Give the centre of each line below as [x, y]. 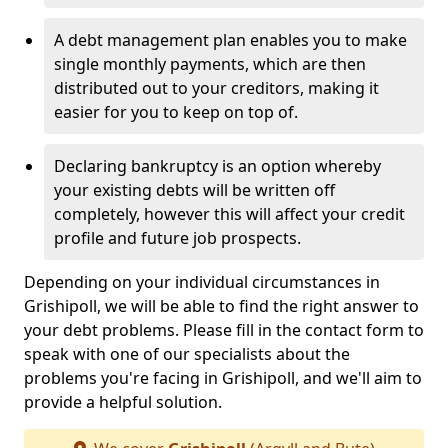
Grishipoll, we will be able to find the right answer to [221, 306]
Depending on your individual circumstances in [202, 282]
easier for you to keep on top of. [176, 112]
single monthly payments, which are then [210, 64]
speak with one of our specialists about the [187, 354]
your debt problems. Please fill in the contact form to [224, 330]
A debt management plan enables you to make [230, 40]
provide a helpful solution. [123, 402]
